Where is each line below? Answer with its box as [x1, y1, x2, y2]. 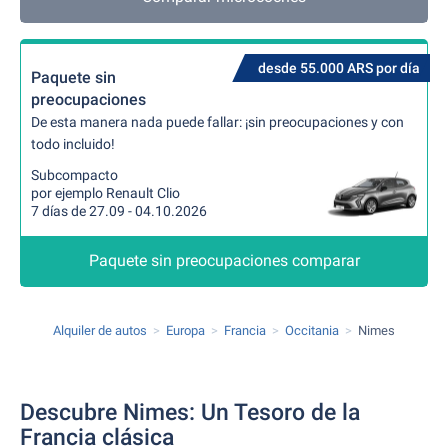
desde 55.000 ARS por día [258, 60, 420, 76]
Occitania [285, 323, 339, 338]
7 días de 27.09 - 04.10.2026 [31, 203, 207, 219]
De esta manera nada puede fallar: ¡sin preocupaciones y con [31, 114, 404, 130]
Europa [166, 323, 205, 338]
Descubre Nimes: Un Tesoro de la [20, 399, 360, 426]
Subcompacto [31, 167, 118, 183]
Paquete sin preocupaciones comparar [88, 251, 360, 270]
